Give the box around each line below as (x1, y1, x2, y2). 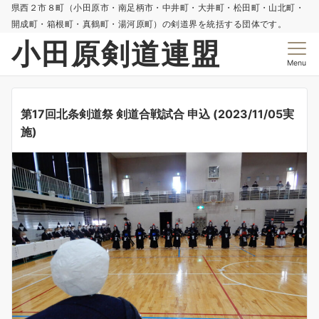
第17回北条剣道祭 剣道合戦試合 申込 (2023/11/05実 (21, 107, 294, 121)
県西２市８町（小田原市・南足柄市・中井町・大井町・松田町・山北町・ (11, 3, 305, 13)
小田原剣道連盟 (11, 36, 221, 71)
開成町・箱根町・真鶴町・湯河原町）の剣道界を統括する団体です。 (11, 19, 287, 29)
